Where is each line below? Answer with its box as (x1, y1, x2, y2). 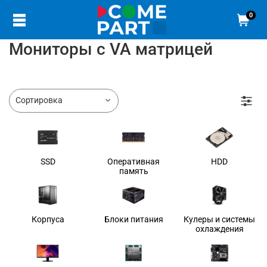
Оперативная (107, 156, 160, 166)
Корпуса (31, 214, 64, 224)
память (119, 166, 148, 176)
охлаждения (195, 223, 244, 234)
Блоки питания (104, 214, 163, 224)
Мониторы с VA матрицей (9, 39, 213, 59)
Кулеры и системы (184, 214, 255, 224)
